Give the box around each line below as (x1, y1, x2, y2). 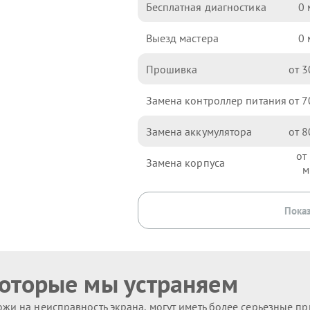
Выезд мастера (145, 30, 219, 45)
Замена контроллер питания (145, 93, 286, 107)
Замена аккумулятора (145, 124, 253, 138)
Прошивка (145, 62, 198, 76)
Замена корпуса (145, 155, 225, 170)
